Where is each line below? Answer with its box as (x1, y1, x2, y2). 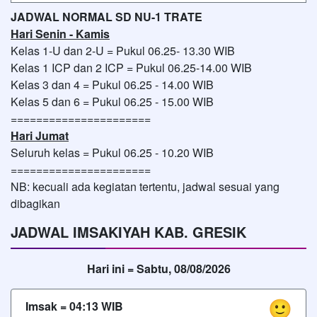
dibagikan (11, 195, 60, 212)
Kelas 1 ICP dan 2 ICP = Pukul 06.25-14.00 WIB (11, 59, 252, 76)
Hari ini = (86, 260, 137, 277)
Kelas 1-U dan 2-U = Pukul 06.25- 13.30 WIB (11, 42, 235, 59)
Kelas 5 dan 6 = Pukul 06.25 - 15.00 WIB (11, 93, 214, 110)
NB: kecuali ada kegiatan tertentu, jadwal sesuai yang (11, 178, 279, 195)
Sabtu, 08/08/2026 (136, 260, 231, 277)
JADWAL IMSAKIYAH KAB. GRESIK (11, 221, 246, 242)
